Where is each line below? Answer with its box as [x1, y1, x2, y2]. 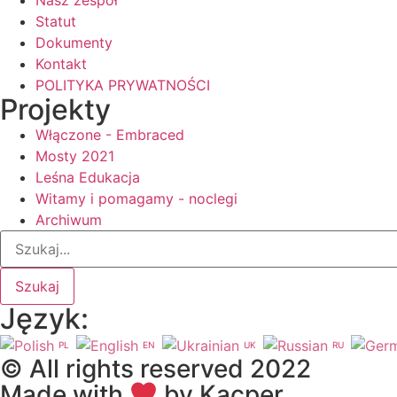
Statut [35, 12, 76, 30]
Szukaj [15, 276, 59, 295]
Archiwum [35, 210, 102, 229]
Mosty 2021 [35, 146, 114, 165]
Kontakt [35, 54, 87, 73]
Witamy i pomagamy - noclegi [35, 189, 237, 207]
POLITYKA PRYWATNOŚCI [35, 75, 210, 94]
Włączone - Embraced [35, 125, 184, 144]
